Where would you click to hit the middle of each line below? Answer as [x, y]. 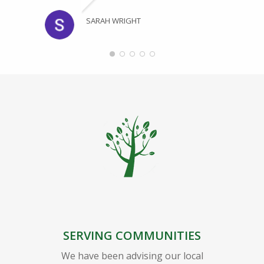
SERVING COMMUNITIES [132, 235]
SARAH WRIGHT [113, 20]
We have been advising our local [132, 255]
